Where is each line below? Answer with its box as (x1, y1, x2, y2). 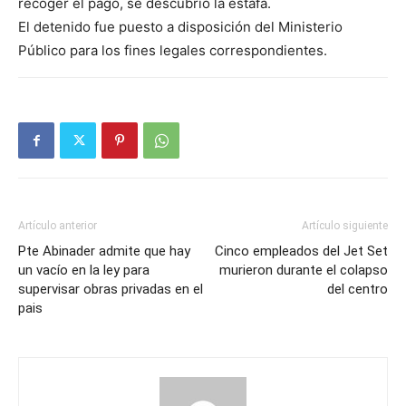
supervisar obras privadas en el (18, 281, 203, 298)
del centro (327, 281, 388, 298)
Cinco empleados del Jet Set (215, 243, 388, 260)
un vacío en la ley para (18, 262, 150, 279)
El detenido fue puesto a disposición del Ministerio (18, 18, 343, 36)
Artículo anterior (18, 219, 97, 233)
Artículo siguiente (302, 219, 388, 233)
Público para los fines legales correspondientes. (18, 42, 327, 60)
